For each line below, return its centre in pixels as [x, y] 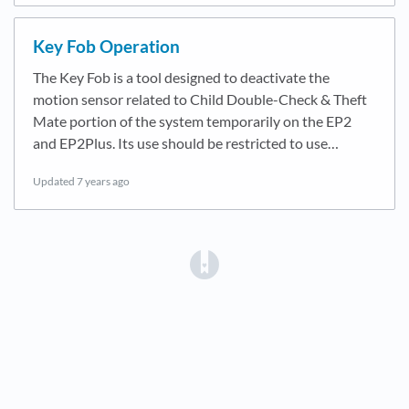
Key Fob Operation [106, 47]
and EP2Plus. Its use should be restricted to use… [186, 143]
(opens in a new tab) [290, 262]
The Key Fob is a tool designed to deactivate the [181, 78]
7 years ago [103, 182]
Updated [55, 182]
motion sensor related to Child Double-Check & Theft [200, 100]
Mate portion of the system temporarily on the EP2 [192, 121]
